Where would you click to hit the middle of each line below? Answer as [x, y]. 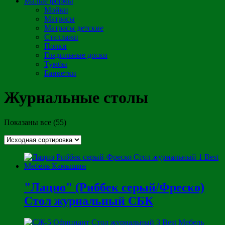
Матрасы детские [74, 28]
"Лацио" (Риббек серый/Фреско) [114, 187]
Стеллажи [61, 37]
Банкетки [60, 73]
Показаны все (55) [35, 122]
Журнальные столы [76, 98]
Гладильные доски [76, 55]
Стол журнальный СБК [89, 201]
